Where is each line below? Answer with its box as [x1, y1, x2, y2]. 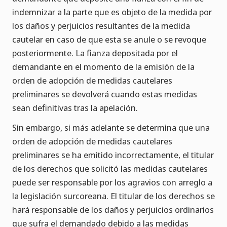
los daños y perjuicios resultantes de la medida [12, 20, 190, 32]
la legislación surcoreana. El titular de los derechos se [12, 190, 215, 202]
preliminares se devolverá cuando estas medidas [12, 88, 197, 100]
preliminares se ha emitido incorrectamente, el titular [12, 149, 214, 161]
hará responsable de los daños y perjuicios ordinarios [12, 204, 214, 216]
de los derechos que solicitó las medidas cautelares [12, 163, 208, 175]
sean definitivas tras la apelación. [12, 102, 138, 114]
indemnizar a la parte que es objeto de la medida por [12, 6, 212, 18]
